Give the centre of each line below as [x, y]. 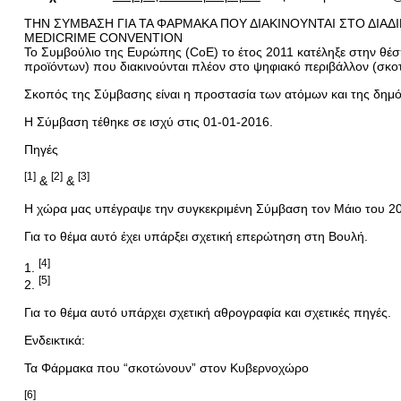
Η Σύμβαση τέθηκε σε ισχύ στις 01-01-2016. [148, 122]
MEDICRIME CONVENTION [103, 38]
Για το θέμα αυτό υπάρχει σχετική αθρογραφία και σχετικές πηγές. [207, 312]
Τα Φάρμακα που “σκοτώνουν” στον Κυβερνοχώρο [166, 367]
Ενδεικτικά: [54, 340]
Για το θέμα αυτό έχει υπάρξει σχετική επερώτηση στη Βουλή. [196, 236]
